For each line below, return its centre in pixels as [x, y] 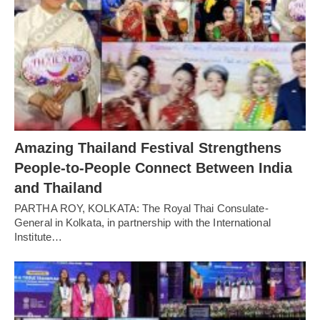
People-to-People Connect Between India [153, 167]
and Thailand [58, 187]
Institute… [38, 236]
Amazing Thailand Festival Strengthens [148, 147]
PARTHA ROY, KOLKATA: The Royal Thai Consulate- [141, 208]
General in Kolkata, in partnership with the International [142, 222]
